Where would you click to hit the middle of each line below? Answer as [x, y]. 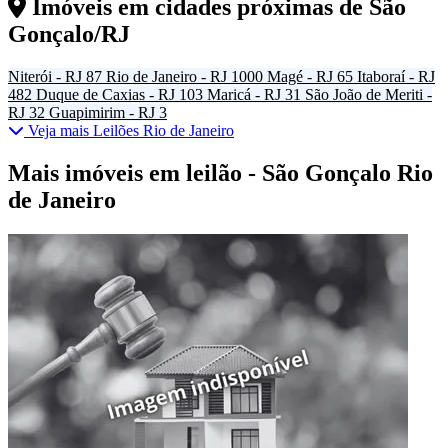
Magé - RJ [300, 77]
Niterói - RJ [45, 77]
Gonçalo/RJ [69, 34]
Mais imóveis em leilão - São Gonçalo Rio [220, 173]
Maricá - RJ [244, 95]
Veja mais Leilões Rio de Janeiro [129, 131]
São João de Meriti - [368, 95]
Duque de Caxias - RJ [105, 95]
